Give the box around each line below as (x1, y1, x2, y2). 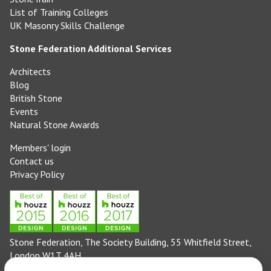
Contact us (10, 155, 54, 168)
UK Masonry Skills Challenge (10, 19, 125, 32)
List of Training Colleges (10, 6, 108, 19)
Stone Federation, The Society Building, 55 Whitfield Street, (10, 236, 251, 249)
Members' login (10, 142, 71, 154)
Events (10, 105, 38, 118)
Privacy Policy (10, 168, 64, 181)
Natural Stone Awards (10, 119, 99, 131)
